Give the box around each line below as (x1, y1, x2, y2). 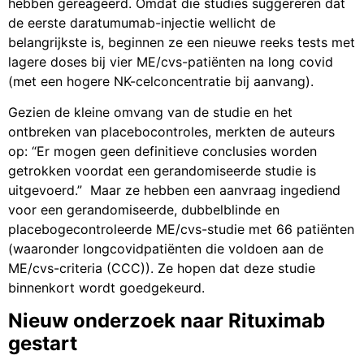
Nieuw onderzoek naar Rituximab (8, 308, 325, 332)
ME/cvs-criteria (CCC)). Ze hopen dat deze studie (8, 260, 315, 277)
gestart (8, 331, 77, 355)
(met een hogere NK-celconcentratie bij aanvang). (8, 72, 314, 89)
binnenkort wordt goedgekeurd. (8, 279, 205, 297)
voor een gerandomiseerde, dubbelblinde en (8, 201, 279, 219)
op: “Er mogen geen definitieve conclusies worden (8, 143, 317, 160)
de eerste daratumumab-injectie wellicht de (8, 14, 275, 31)
